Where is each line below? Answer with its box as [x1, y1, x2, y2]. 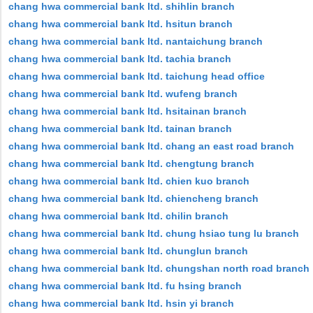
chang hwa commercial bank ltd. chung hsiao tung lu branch [8, 228, 299, 239]
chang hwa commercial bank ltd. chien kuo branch [8, 175, 249, 187]
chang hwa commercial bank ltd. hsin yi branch [8, 298, 234, 309]
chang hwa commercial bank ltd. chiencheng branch [8, 193, 259, 204]
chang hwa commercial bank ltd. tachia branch [8, 53, 231, 64]
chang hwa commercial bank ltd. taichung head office [8, 71, 265, 82]
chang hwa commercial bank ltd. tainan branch [8, 123, 232, 134]
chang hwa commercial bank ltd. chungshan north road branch [8, 263, 310, 274]
